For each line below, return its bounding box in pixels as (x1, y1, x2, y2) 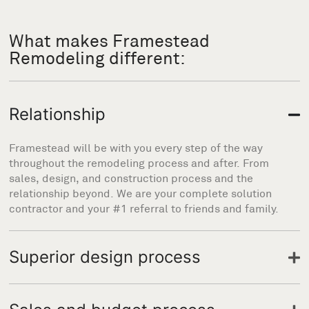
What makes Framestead (9, 30, 210, 52)
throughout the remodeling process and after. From (9, 157, 270, 170)
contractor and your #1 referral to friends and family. (9, 202, 279, 215)
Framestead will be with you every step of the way (9, 141, 263, 154)
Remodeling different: (9, 48, 186, 69)
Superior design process (9, 247, 201, 267)
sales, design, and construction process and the (9, 172, 254, 185)
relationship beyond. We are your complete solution (9, 187, 272, 200)
